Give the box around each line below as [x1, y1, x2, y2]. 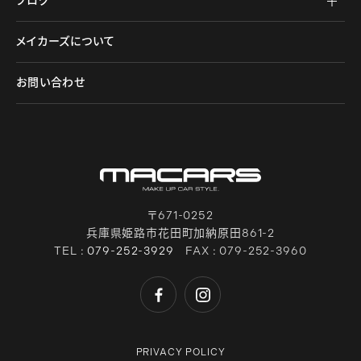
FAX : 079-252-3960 [173, 244, 307, 259]
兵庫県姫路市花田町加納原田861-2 [85, 226, 276, 241]
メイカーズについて [16, 34, 115, 48]
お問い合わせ [16, 75, 86, 89]
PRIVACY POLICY [135, 346, 226, 359]
